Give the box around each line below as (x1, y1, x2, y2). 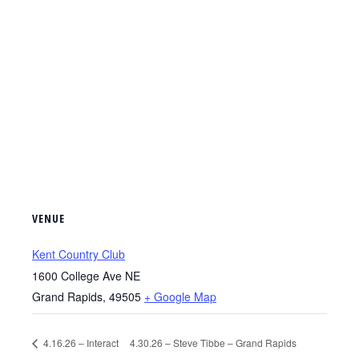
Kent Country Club (32, 246, 125, 262)
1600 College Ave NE (32, 268, 140, 284)
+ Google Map (144, 288, 216, 305)
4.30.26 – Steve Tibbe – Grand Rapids (129, 335, 296, 349)
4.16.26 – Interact (41, 335, 119, 349)
